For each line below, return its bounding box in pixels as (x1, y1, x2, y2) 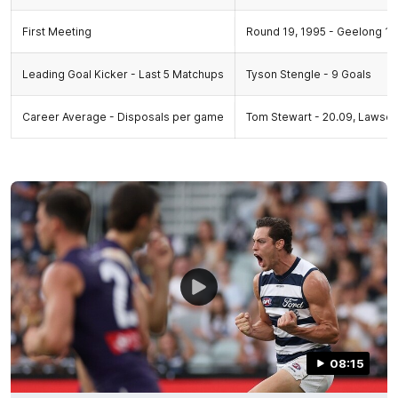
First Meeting (22, 24, 92, 38)
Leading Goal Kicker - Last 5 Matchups (22, 67, 224, 81)
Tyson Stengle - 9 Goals (246, 67, 371, 81)
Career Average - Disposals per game (22, 109, 224, 123)
